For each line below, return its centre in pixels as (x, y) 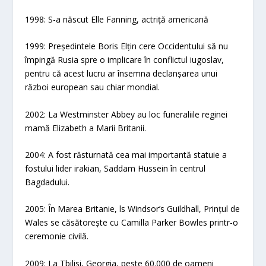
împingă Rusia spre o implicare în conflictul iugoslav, (125, 60)
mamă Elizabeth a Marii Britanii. (86, 128)
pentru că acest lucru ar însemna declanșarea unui (121, 74)
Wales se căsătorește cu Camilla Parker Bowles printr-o (132, 223)
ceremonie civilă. (57, 236)
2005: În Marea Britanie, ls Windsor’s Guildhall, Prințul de (133, 209)
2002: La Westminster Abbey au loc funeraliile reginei (126, 114)
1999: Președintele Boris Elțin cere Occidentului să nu (127, 46)
